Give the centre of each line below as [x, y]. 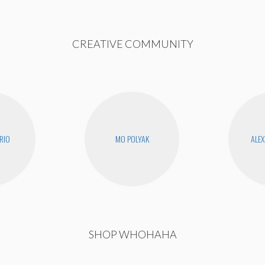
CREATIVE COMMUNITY [132, 43]
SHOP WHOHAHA [132, 234]
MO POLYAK [132, 138]
